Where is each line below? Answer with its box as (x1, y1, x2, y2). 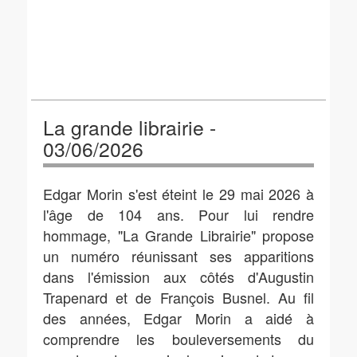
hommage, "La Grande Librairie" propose (43, 225, 314, 245)
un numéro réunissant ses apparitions (43, 245, 314, 266)
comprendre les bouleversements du (43, 328, 314, 349)
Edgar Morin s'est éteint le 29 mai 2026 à (43, 183, 314, 204)
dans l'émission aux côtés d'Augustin (43, 266, 314, 287)
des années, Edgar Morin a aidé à (43, 308, 314, 328)
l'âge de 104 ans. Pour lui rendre (43, 204, 314, 225)
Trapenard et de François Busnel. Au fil (43, 287, 314, 308)
